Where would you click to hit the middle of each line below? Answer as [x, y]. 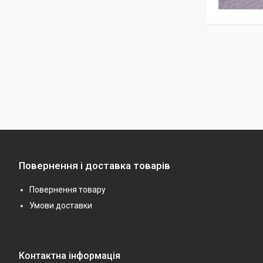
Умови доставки [61, 206]
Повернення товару [68, 190]
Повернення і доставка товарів [95, 166]
